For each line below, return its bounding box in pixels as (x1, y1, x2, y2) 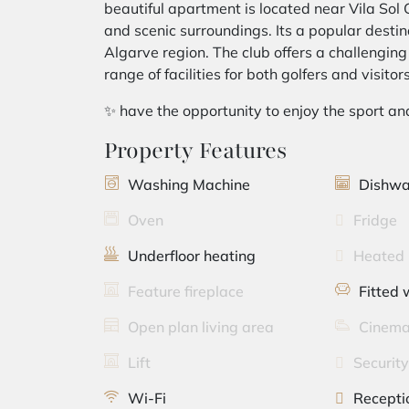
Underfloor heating (128, 246, 256, 265)
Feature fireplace (128, 282, 244, 300)
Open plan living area (128, 318, 274, 336)
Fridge (353, 211, 398, 229)
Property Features (104, 135, 287, 166)
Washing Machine (128, 175, 250, 194)
